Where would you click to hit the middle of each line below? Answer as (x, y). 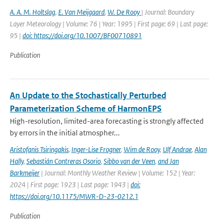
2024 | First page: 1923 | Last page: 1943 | (70, 185)
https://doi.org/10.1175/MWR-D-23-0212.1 (74, 196)
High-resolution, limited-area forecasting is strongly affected (107, 121)
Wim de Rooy (142, 149)
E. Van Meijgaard (81, 12)
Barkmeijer (25, 173)
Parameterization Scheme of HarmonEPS (86, 109)
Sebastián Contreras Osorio (64, 161)
